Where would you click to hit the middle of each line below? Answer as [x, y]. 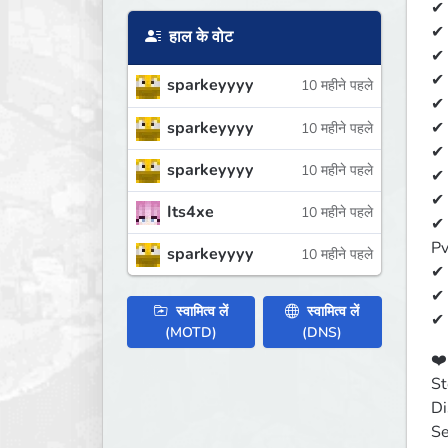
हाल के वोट [199, 37]
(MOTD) [191, 332]
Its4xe [190, 211]
